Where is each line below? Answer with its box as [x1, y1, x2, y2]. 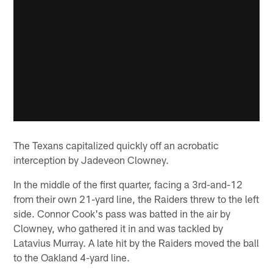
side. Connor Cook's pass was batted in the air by [13, 207, 231, 219]
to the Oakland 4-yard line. [13, 250, 130, 263]
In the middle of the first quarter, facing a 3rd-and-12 [13, 177, 243, 190]
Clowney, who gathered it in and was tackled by [13, 221, 224, 234]
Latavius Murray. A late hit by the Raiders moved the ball [13, 236, 260, 249]
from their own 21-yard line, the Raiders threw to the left [13, 192, 260, 205]
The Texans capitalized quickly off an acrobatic [13, 138, 219, 151]
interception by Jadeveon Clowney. [13, 153, 169, 166]
